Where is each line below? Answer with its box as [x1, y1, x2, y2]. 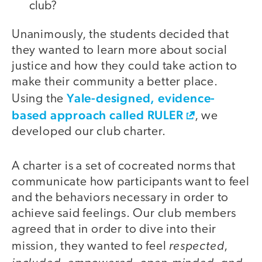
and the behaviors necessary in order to [12, 191, 229, 204]
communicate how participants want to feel [12, 175, 250, 188]
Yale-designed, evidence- [67, 91, 216, 106]
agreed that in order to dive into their [12, 223, 217, 236]
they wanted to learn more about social [12, 44, 227, 57]
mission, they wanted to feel [12, 240, 170, 253]
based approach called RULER [12, 108, 184, 123]
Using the [12, 93, 67, 106]
